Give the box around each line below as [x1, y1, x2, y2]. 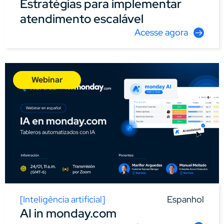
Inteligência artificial [23, 193, 102, 205]
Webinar [31, 74, 63, 85]
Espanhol [167, 193, 204, 205]
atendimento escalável [20, 10, 143, 26]
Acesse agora [134, 26, 188, 38]
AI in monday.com [20, 205, 116, 221]
